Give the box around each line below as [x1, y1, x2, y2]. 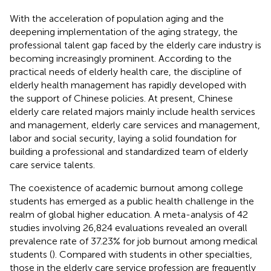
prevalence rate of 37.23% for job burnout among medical [10, 235, 258, 247]
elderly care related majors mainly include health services [10, 105, 255, 117]
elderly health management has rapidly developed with [10, 79, 246, 91]
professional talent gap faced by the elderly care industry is [10, 39, 261, 51]
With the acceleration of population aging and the [10, 12, 224, 24]
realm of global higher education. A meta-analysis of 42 [10, 208, 248, 220]
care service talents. [10, 158, 95, 171]
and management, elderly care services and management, [10, 119, 260, 131]
